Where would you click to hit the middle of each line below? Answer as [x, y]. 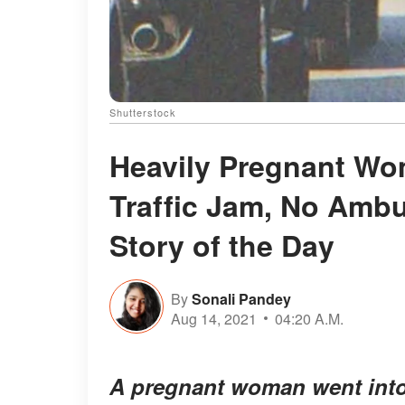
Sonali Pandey [241, 298]
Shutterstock [143, 113]
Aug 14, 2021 [214, 318]
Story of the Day [222, 245]
